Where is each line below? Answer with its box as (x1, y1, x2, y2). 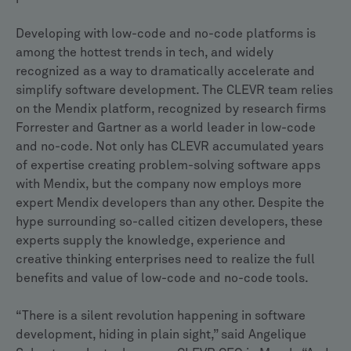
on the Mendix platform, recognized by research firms (16, 103, 326, 115)
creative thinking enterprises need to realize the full (16, 253, 315, 266)
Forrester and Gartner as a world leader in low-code (16, 121, 316, 134)
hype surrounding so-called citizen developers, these (16, 215, 323, 228)
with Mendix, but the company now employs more (16, 178, 302, 190)
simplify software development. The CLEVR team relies (16, 84, 333, 96)
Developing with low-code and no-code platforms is (16, 27, 316, 40)
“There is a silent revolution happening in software (16, 309, 306, 322)
